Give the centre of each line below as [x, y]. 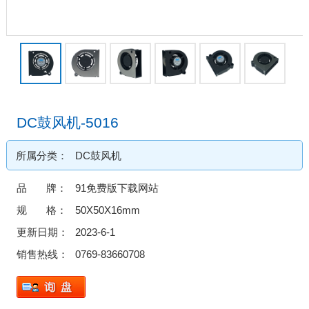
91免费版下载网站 [117, 188]
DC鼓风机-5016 [67, 122]
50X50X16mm [107, 210]
